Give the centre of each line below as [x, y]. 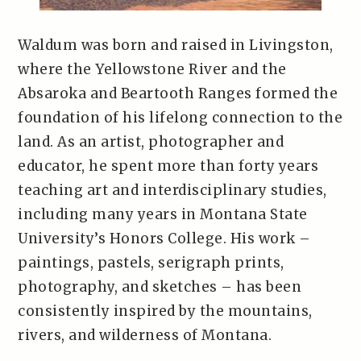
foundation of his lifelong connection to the [180, 118]
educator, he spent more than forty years [168, 166]
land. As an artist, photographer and [151, 142]
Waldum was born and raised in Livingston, [176, 45]
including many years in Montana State [163, 214]
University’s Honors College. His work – [164, 239]
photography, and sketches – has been [160, 287]
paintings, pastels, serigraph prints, [151, 263]
